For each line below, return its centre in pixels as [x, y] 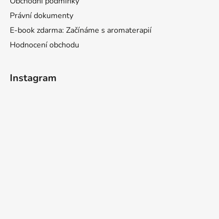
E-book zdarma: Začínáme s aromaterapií [81, 30]
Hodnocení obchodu [44, 45]
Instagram [33, 78]
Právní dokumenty [42, 15]
